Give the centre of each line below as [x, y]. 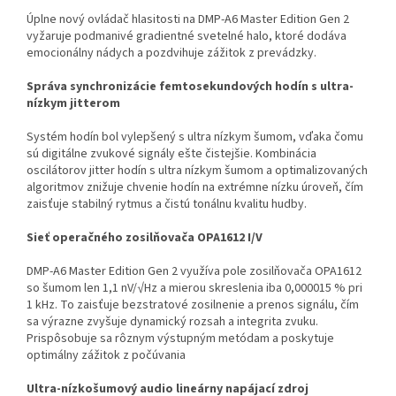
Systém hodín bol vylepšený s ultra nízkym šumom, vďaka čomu [195, 137]
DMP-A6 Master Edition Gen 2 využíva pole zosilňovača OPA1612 [194, 271]
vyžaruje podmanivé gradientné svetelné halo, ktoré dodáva [187, 36]
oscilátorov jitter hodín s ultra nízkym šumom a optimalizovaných [197, 170]
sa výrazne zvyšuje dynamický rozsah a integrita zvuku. [172, 321]
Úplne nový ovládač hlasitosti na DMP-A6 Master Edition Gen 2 [188, 19]
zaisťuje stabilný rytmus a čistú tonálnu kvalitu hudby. [167, 204]
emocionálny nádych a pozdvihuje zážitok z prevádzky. [171, 53]
